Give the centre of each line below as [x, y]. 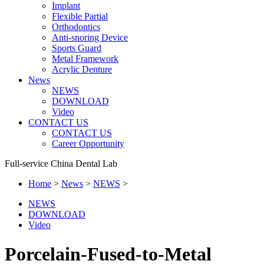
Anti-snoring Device [90, 38]
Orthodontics [76, 27]
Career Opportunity [88, 144]
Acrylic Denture [82, 70]
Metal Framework [85, 59]
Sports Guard [77, 48]
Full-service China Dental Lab [61, 164]
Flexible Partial [80, 16]
